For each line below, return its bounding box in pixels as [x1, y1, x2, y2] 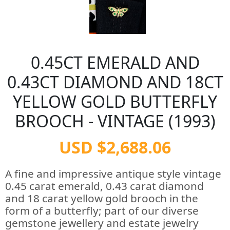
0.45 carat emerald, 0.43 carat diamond [5, 179, 204, 193]
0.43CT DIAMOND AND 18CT [7, 71, 223, 93]
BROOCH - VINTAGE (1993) [14, 110, 216, 132]
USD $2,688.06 [59, 136, 171, 158]
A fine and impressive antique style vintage [5, 166, 221, 181]
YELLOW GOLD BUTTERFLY [13, 90, 217, 112]
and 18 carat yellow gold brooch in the [5, 191, 198, 205]
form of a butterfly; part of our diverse [5, 203, 199, 218]
